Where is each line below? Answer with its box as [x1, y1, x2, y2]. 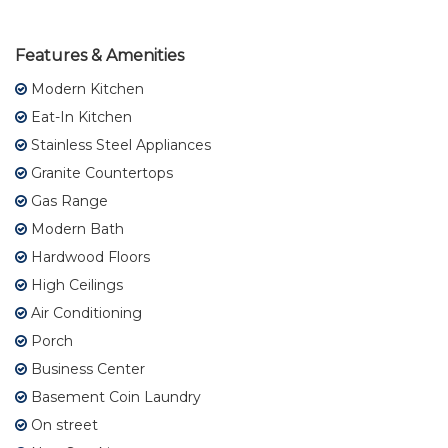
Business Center [27, 359, 145, 378]
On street [27, 415, 98, 434]
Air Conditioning [27, 303, 142, 322]
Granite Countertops [27, 163, 173, 182]
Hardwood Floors [27, 247, 150, 266]
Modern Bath [27, 219, 124, 238]
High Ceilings [27, 275, 123, 294]
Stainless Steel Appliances [27, 135, 211, 154]
